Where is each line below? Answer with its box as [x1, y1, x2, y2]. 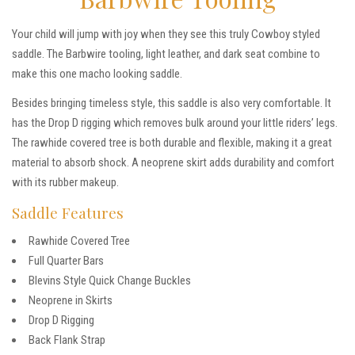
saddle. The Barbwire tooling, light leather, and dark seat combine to [12, 46, 320, 61]
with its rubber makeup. [12, 175, 119, 190]
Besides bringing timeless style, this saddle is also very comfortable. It [12, 96, 331, 111]
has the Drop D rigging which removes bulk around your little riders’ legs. [12, 116, 338, 131]
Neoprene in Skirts [29, 293, 113, 308]
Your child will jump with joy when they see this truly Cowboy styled [12, 26, 320, 41]
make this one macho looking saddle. [12, 66, 182, 81]
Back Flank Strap [29, 333, 105, 348]
